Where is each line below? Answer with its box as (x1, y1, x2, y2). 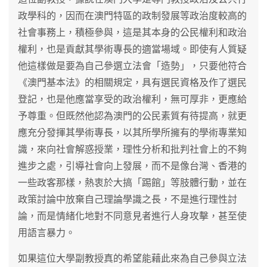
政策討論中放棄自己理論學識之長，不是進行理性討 (18, 193, 237, 205)
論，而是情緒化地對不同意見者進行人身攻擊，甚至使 (18, 210, 247, 222)
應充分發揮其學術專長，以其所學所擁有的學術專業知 (18, 126, 247, 138)
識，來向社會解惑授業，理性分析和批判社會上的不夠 (18, 143, 247, 155)
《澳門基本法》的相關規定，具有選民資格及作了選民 (18, 76, 247, 88)
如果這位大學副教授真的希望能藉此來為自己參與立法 (18, 252, 247, 264)
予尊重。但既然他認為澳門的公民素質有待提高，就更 (18, 110, 247, 122)
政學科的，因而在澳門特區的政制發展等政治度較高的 (18, 10, 247, 21)
